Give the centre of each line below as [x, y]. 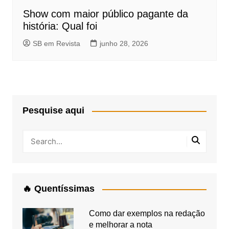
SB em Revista [56, 44]
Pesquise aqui [53, 111]
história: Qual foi [60, 26]
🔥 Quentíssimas [58, 189]
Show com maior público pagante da [105, 14]
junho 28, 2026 [124, 44]
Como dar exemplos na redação [147, 214]
